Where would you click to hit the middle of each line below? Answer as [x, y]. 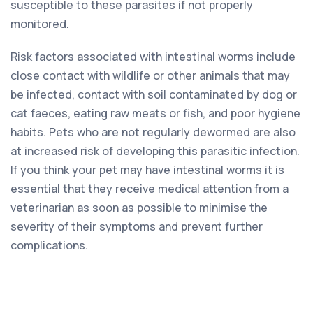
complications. [49, 245]
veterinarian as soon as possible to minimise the [139, 207]
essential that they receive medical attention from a [150, 188]
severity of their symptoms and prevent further [137, 226]
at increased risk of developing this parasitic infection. [155, 151]
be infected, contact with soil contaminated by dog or [154, 94]
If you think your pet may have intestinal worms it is [147, 169]
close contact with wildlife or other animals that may [150, 75]
